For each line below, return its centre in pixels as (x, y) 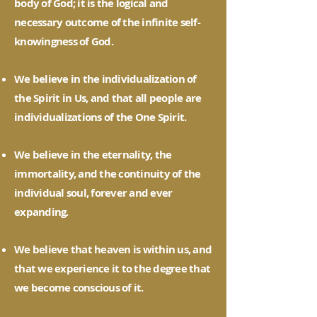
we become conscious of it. (79, 288)
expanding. (41, 212)
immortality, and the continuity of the (108, 174)
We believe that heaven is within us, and (113, 249)
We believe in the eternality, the (93, 155)
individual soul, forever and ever (93, 193)
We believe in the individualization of (105, 79)
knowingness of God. (64, 41)
